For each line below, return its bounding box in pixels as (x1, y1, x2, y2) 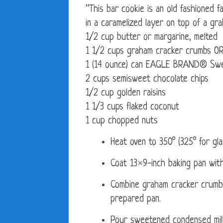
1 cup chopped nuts (86, 116, 158, 127)
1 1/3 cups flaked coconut (86, 102, 179, 113)
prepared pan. (111, 194, 161, 205)
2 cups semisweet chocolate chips (86, 74, 209, 85)
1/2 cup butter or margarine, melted (86, 32, 218, 43)
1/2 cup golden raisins (86, 88, 166, 99)
